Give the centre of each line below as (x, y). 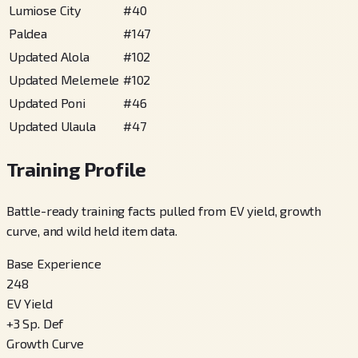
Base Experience (54, 263)
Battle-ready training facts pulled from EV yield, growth (164, 210)
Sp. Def (43, 323)
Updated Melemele (64, 80)
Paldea (28, 34)
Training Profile (77, 169)
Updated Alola (49, 57)
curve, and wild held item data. (92, 230)
